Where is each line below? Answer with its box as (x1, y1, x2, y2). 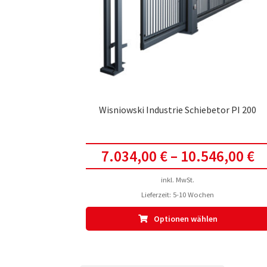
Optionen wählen (153, 213, 218, 224)
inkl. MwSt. (161, 175, 195, 185)
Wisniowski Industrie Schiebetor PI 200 (99, 103, 257, 116)
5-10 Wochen (173, 190, 215, 200)
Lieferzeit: (141, 190, 173, 200)
